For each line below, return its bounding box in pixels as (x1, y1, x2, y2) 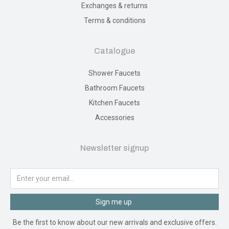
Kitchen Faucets (89, 99, 140, 107)
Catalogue (94, 47, 135, 55)
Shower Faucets (88, 69, 141, 77)
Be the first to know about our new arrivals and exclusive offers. (12, 218, 217, 226)
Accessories (95, 113, 134, 122)
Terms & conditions (83, 16, 146, 25)
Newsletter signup (80, 144, 149, 152)
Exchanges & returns (81, 2, 148, 10)
